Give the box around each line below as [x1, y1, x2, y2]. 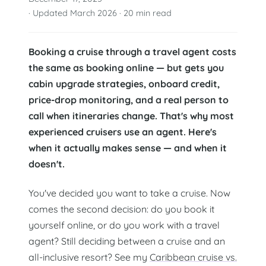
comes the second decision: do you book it [28, 202, 214, 215]
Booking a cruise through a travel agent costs [28, 46, 236, 58]
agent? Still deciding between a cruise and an [28, 235, 225, 247]
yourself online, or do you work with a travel [28, 218, 220, 231]
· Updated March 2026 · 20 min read [28, 7, 172, 18]
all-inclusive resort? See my [28, 251, 150, 263]
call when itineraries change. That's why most [28, 110, 234, 122]
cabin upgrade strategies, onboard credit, [28, 78, 220, 90]
